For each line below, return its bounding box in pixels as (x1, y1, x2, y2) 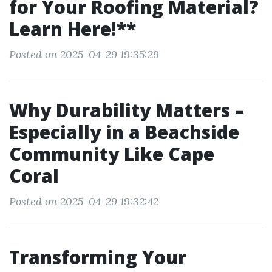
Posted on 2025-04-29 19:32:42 (9, 194, 158, 208)
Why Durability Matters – (9, 98, 244, 123)
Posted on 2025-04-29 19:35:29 (9, 47, 159, 61)
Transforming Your (9, 245, 186, 270)
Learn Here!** (9, 16, 136, 41)
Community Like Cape (9, 141, 214, 166)
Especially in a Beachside (9, 120, 239, 144)
